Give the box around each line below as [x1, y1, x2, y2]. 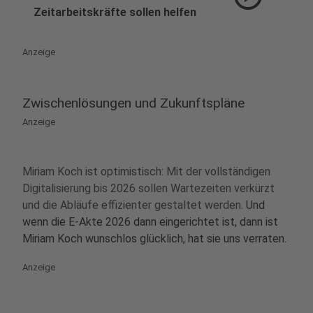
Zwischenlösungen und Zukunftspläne [22, 95, 245, 111]
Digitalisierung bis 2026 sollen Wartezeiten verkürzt [22, 182, 275, 195]
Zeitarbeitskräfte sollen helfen [34, 6, 196, 19]
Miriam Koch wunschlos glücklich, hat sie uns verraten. [22, 232, 286, 245]
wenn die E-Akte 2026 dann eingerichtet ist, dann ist [22, 215, 278, 228]
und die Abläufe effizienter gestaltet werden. [22, 198, 246, 212]
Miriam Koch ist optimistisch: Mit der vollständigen [22, 165, 270, 178]
